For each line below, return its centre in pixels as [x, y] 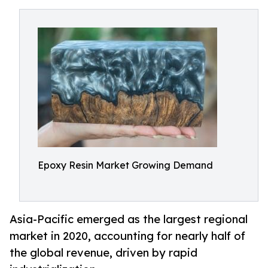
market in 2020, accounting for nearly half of [127, 236]
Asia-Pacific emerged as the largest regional [129, 219]
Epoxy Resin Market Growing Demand [125, 165]
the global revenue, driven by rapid [103, 253]
